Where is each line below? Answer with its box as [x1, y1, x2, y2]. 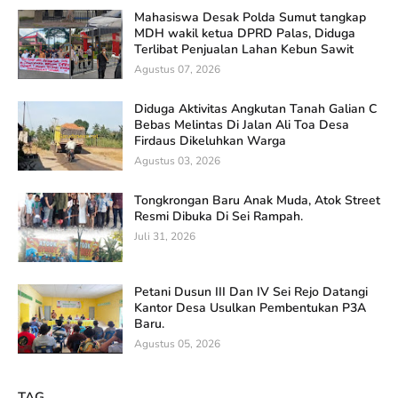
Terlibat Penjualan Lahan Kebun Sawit [134, 40, 354, 58]
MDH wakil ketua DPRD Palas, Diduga [134, 24, 355, 42]
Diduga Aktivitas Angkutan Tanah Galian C [134, 99, 377, 117]
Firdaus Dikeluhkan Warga [134, 131, 286, 149]
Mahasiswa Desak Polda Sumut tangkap [134, 8, 366, 26]
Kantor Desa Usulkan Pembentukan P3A [134, 298, 366, 316]
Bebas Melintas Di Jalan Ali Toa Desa [134, 115, 349, 133]
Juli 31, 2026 [134, 228, 195, 243]
